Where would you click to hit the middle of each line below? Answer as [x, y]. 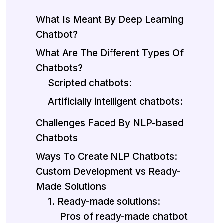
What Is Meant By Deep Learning [110, 20]
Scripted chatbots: [90, 83]
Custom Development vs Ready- [108, 171]
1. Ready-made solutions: [104, 201]
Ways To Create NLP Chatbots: [107, 157]
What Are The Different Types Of [110, 53]
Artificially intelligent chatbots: [115, 101]
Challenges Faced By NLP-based [110, 123]
